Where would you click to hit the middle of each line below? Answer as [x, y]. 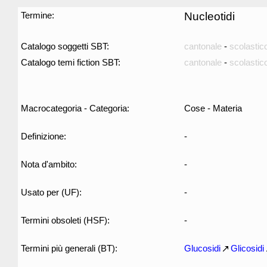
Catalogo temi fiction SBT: [71, 62]
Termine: [38, 15]
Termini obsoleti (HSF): [65, 220]
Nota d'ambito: [49, 164]
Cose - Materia [213, 108]
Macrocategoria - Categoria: [75, 108]
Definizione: [44, 136]
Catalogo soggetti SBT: [65, 46]
